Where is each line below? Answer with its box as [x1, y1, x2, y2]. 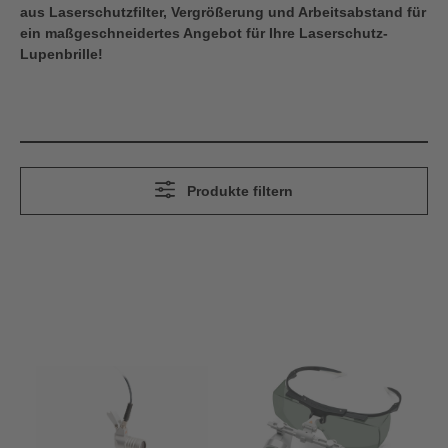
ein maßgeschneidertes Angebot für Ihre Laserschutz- [20, 25, 388, 42]
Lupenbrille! [20, 46, 103, 63]
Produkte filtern [186, 183, 293, 200]
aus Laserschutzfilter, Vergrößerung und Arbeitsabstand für [20, 4, 426, 21]
